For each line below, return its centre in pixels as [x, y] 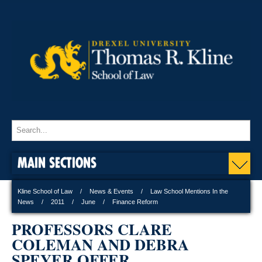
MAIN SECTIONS [57, 162]
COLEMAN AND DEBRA [100, 244]
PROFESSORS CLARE [92, 229]
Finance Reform [135, 201]
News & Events [111, 191]
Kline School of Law [45, 191]
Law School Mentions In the [189, 191]
